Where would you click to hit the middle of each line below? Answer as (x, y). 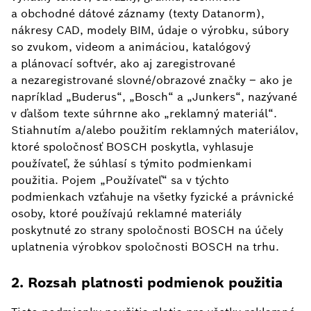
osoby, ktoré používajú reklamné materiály (126, 213)
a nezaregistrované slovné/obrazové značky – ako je (152, 80)
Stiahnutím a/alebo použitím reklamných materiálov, (155, 130)
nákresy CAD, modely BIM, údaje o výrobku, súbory (150, 30)
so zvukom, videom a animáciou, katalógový (131, 47)
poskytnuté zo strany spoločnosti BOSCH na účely (147, 230)
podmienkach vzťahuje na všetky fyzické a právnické (152, 197)
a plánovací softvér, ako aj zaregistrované (123, 64)
